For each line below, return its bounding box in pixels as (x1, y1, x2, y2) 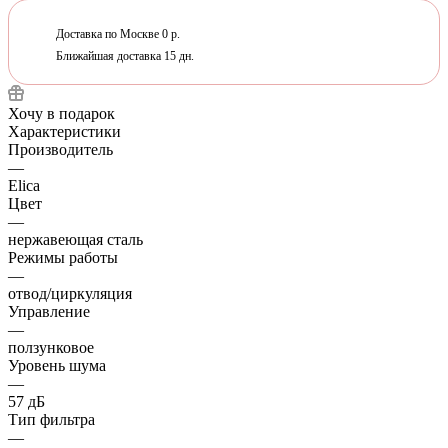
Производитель (8, 140, 113, 158)
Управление (8, 302, 90, 320)
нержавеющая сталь (8, 230, 143, 248)
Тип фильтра (8, 410, 95, 428)
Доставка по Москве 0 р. (47, 26, 180, 41)
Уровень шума (8, 356, 106, 374)
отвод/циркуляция (8, 284, 132, 302)
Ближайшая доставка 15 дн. (47, 48, 194, 63)
